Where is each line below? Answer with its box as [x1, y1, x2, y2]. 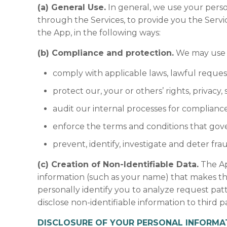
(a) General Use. [37, 3, 106, 12]
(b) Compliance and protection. [37, 48, 174, 58]
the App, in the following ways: [37, 28, 161, 37]
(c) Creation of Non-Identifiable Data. [37, 160, 199, 169]
